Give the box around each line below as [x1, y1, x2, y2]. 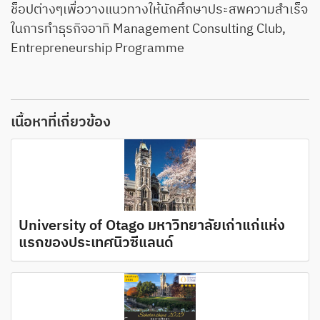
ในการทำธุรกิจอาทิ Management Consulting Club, [11, 18, 286, 40]
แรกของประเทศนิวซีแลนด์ [19, 231, 174, 255]
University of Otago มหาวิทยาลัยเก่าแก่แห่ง [19, 214, 285, 238]
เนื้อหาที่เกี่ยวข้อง [11, 110, 111, 134]
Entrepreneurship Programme [11, 37, 184, 59]
